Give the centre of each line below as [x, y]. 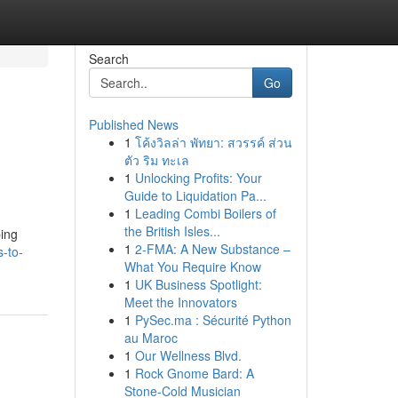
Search [108, 59]
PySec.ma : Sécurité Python [213, 320]
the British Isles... [172, 231]
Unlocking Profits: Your [198, 178]
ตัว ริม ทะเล [156, 160]
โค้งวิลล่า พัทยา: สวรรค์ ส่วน [213, 142]
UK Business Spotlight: [198, 284]
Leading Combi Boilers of [205, 213]
